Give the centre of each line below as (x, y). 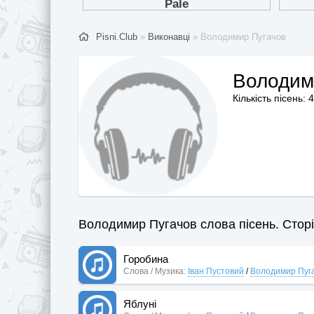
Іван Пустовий (216, 271)
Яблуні (140, 303)
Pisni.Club (117, 36)
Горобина (146, 259)
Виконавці (169, 36)
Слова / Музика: (155, 271)
